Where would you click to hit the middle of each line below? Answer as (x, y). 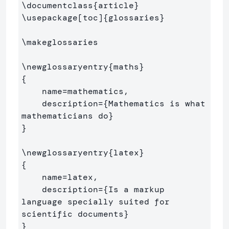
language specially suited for (98, 201)
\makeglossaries (60, 42)
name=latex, (32, 177)
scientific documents (73, 214)
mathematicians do (65, 116)
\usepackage (50, 17)
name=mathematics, (32, 91)
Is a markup (136, 189)
